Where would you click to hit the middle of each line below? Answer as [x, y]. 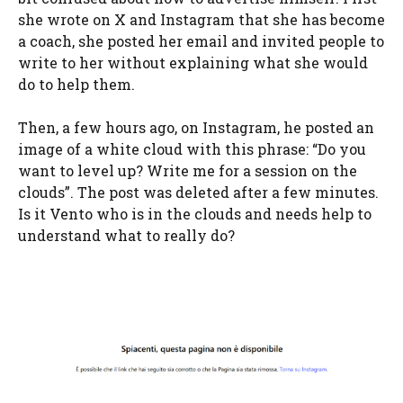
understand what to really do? [126, 236]
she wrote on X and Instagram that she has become [201, 20]
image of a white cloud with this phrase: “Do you [192, 149]
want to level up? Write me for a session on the [188, 171]
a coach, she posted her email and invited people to [201, 41]
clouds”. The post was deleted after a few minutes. [198, 193]
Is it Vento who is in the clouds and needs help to [195, 214]
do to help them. [76, 85]
